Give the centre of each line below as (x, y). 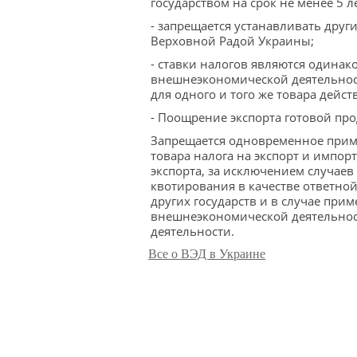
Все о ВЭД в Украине (207, 254)
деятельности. (192, 231)
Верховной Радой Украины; (232, 41)
